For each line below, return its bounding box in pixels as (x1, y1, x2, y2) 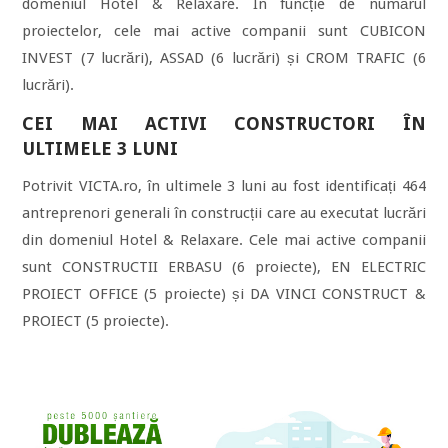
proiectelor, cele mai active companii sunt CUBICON (22, 21, 426, 40)
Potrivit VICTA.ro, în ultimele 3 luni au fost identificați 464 (22, 176, 426, 195)
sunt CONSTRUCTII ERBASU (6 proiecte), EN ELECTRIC (22, 257, 426, 276)
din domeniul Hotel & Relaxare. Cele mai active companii (22, 230, 426, 249)
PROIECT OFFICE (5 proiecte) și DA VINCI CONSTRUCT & (22, 284, 426, 303)
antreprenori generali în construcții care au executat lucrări (22, 203, 426, 222)
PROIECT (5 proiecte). (22, 311, 170, 330)
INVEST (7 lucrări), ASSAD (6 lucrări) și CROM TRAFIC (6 (22, 48, 426, 67)
